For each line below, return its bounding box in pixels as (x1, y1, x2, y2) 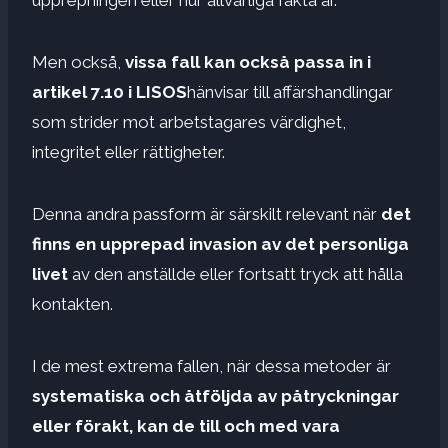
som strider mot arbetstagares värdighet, (32, 111, 346, 132)
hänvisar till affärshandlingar (187, 81, 393, 102)
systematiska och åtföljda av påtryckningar (32, 385, 399, 406)
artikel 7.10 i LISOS (32, 81, 187, 102)
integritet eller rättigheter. (32, 141, 225, 162)
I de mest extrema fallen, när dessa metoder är (32, 355, 391, 376)
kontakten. (32, 293, 113, 314)
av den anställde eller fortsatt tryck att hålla (68, 263, 403, 284)
